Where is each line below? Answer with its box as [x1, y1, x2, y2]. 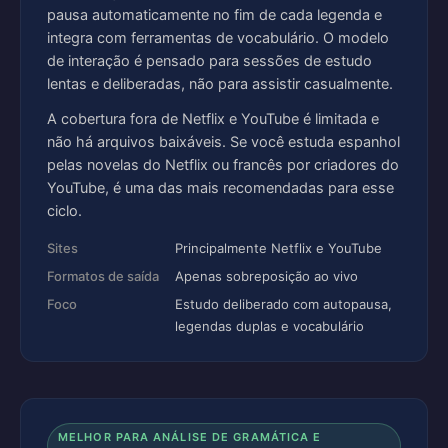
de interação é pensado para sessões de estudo [47, 52, 372, 70]
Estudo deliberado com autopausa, [175, 296, 392, 312]
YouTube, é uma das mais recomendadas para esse [47, 179, 394, 197]
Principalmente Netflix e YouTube [175, 240, 382, 256]
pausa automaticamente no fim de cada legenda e [47, 6, 382, 24]
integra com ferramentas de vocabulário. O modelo [47, 29, 389, 47]
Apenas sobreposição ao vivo [175, 268, 358, 284]
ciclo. [47, 202, 82, 220]
